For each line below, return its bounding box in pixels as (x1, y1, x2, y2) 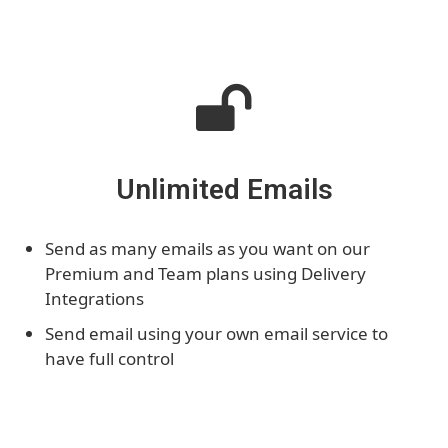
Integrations (45, 286, 144, 310)
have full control (45, 346, 174, 370)
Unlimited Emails (115, 172, 333, 206)
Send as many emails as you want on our (45, 236, 370, 260)
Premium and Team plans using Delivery (45, 261, 366, 285)
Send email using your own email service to (45, 321, 388, 345)
